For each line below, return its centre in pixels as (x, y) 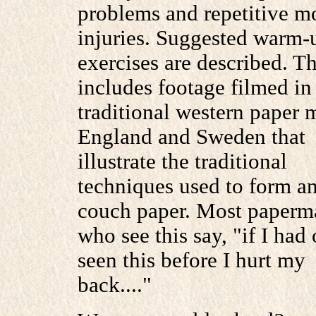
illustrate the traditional (182, 162)
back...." (114, 285)
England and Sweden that (191, 137)
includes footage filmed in (194, 87)
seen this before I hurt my (191, 260)
